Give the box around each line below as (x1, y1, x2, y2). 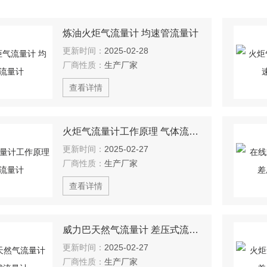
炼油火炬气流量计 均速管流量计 (62, 28, 198, 38)
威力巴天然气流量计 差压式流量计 (188, 225, 198, 235)
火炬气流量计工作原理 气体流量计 (188, 126, 198, 136)
